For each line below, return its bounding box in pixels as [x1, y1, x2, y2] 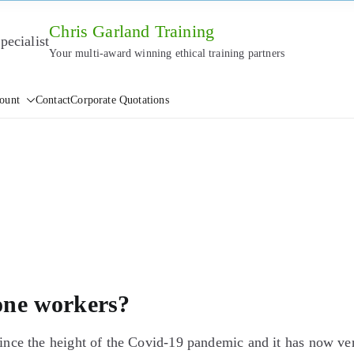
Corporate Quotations [70, 94, 169, 106]
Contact [35, 94, 71, 106]
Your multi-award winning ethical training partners [49, 47, 285, 59]
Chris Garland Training [49, 22, 215, 41]
